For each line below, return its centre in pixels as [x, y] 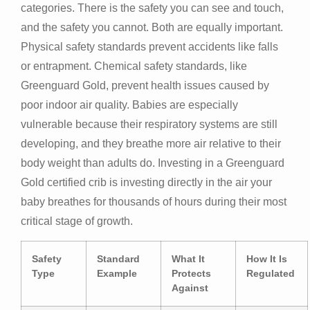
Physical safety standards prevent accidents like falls [149, 46]
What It [188, 259]
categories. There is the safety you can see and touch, [152, 8]
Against [190, 288]
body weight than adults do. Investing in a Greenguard [153, 163]
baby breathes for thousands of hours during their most [154, 201]
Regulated [271, 274]
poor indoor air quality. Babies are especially [129, 104]
